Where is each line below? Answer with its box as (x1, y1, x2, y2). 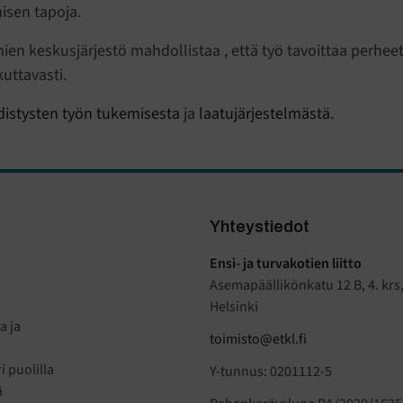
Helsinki (210, 297, 258, 318)
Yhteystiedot (210, 218, 309, 237)
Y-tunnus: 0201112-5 (210, 362, 332, 382)
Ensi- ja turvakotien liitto (210, 254, 362, 274)
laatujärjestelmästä (198, 103, 330, 126)
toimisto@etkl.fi (210, 329, 307, 350)
